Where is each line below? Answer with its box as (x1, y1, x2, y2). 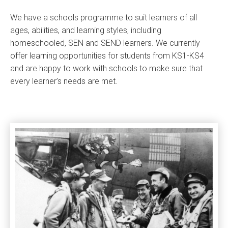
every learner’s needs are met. (10, 76, 118, 86)
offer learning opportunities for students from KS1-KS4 (10, 51, 204, 61)
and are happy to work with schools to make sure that (10, 64, 203, 73)
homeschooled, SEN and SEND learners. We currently (10, 38, 200, 48)
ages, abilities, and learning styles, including (10, 25, 161, 35)
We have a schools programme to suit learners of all (10, 13, 197, 22)
